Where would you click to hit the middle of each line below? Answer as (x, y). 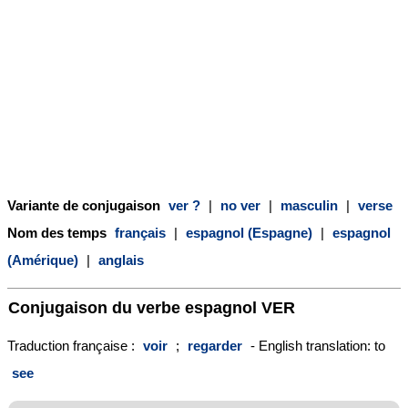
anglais (121, 260)
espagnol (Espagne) (249, 232)
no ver (240, 205)
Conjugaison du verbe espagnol (135, 307)
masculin (309, 205)
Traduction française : (73, 345)
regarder (215, 345)
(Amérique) (43, 260)
